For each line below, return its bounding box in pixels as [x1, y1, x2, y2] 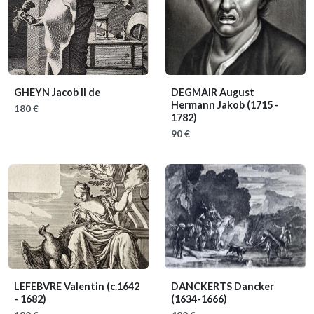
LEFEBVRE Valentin [14, 280, 107, 292]
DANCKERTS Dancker [171, 280, 274, 292]
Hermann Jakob [171, 98, 247, 111]
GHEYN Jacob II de [14, 86, 100, 98]
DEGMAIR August [171, 86, 254, 98]
